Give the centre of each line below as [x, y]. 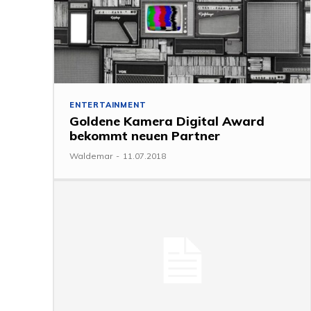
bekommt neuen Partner [145, 135]
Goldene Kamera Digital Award [167, 121]
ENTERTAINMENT [108, 104]
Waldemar [91, 155]
